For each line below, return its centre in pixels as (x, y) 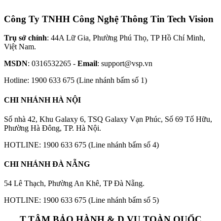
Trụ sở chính (25, 38)
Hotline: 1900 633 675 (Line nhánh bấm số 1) (75, 80)
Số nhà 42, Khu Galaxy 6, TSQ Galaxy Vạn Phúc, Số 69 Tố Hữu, (108, 119)
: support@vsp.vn (126, 64)
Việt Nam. (20, 47)
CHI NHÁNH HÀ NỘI (42, 100)
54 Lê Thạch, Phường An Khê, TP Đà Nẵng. (74, 184)
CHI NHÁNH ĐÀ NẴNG (47, 164)
